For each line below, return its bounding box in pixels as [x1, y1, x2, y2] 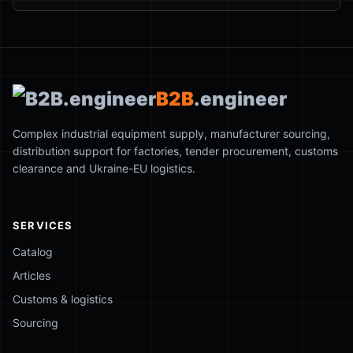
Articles [13, 269, 50, 282]
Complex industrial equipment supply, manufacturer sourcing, [13, 127, 330, 140]
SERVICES [13, 219, 73, 232]
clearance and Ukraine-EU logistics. [13, 162, 195, 175]
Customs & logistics [13, 292, 113, 306]
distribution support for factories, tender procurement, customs [13, 144, 338, 158]
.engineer [194, 87, 287, 110]
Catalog [13, 245, 53, 258]
